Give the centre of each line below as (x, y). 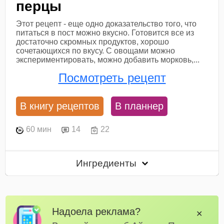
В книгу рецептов (60, 106)
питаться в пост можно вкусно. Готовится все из (105, 33)
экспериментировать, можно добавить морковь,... (108, 60)
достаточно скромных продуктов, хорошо (93, 42)
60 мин (39, 129)
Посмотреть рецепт (112, 78)
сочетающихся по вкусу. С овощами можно (96, 51)
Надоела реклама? (96, 211)
